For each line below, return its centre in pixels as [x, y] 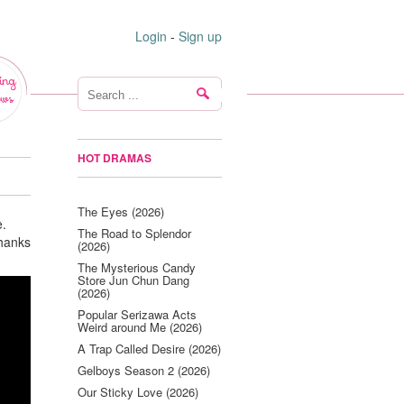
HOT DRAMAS [115, 158]
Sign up [200, 36]
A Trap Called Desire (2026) [149, 349]
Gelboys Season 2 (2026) [144, 370]
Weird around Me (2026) [140, 327]
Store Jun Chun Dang [133, 280]
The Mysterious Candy [137, 267]
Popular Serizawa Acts [137, 314]
